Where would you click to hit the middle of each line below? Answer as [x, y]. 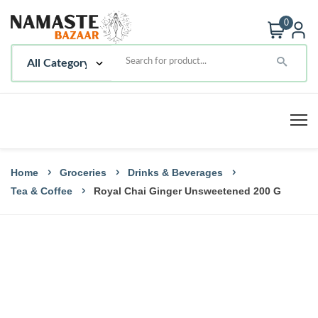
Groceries [83, 172]
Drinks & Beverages [175, 172]
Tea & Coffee [42, 191]
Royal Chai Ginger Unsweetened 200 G [187, 191]
